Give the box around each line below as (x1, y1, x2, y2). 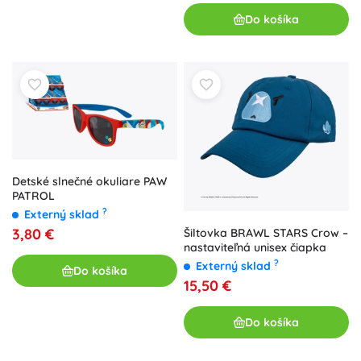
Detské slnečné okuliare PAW (12, 174, 167, 189)
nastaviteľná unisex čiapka (184, 240, 326, 255)
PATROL (12, 189, 55, 204)
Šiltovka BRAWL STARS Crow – (184, 226, 348, 241)
